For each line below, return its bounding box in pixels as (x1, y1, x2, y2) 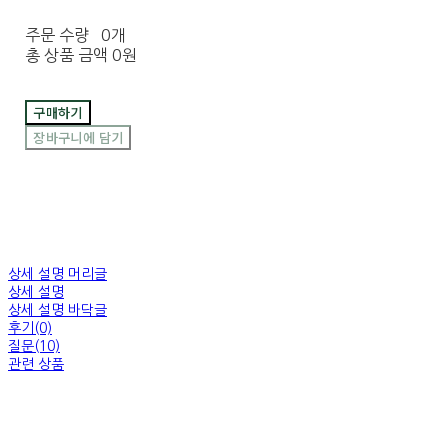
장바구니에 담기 (33, 128, 124, 148)
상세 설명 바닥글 (8, 303, 107, 318)
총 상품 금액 (25, 47, 109, 64)
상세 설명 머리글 (8, 267, 107, 282)
